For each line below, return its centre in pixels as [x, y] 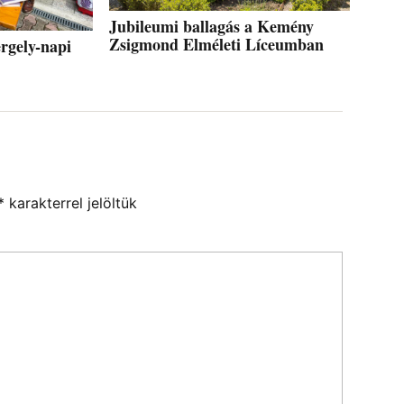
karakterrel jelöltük [71, 203]
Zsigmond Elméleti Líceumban [217, 44]
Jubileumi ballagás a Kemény [212, 26]
